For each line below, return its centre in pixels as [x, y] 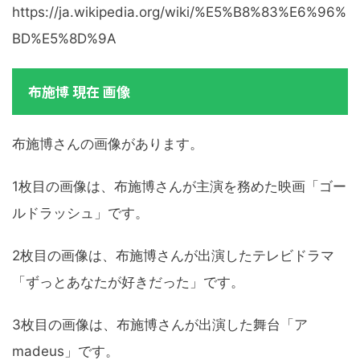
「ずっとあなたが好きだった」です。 [128, 282]
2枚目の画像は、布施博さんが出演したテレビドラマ [173, 256]
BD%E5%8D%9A [64, 39]
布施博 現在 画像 [79, 92]
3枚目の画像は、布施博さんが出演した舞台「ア [160, 325]
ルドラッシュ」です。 [80, 213]
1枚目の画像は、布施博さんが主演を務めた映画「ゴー [179, 187]
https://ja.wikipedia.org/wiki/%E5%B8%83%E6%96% [179, 12]
